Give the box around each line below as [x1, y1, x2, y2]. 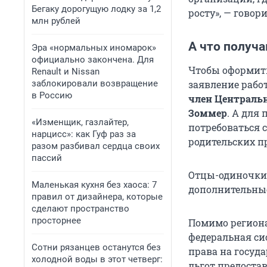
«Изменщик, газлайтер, [32, 117, 129, 128]
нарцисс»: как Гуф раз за [32, 129, 136, 139]
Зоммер [188, 107, 227, 120]
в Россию [32, 90, 72, 101]
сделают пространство [32, 203, 129, 214]
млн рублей [32, 15, 80, 26]
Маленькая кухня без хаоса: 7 [32, 179, 157, 190]
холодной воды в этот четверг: [32, 254, 163, 265]
